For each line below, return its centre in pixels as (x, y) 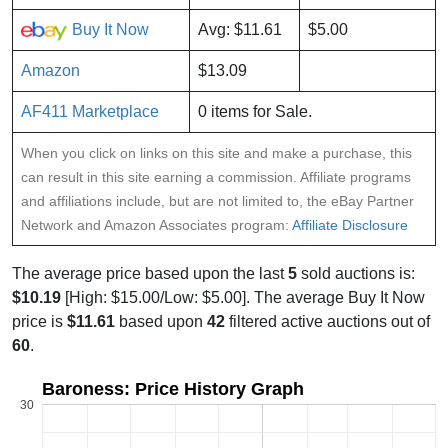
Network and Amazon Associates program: (156, 225)
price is (39, 322)
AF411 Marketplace (90, 112)
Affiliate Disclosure (350, 225)
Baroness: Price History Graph (173, 389)
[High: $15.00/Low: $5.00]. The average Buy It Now (243, 298)
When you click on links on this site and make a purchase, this (216, 153)
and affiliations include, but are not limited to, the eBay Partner (217, 201)
